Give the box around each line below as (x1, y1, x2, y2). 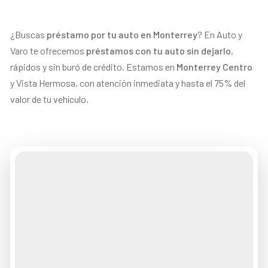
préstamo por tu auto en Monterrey (47, 29, 198, 40)
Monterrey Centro (176, 61, 253, 72)
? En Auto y (197, 29, 243, 40)
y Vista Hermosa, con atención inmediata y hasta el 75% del (10, 77, 246, 89)
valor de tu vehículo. (10, 93, 89, 105)
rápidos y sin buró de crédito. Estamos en (10, 61, 177, 72)
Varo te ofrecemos (10, 45, 87, 56)
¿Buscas (10, 29, 47, 40)
